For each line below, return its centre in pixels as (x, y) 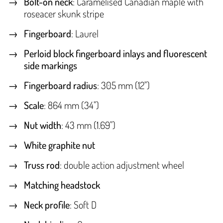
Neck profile (47, 205)
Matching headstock (62, 185)
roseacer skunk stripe (64, 14)
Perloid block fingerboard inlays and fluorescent (115, 54)
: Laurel (85, 34)
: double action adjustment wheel (122, 165)
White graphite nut (59, 145)
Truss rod (42, 165)
